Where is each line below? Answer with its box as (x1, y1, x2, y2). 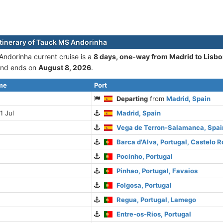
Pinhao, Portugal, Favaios (116, 167, 198, 175)
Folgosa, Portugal (116, 181, 172, 189)
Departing (116, 95, 148, 103)
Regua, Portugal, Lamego (116, 196, 197, 204)
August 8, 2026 (38, 63, 91, 72)
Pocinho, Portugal (116, 152, 173, 160)
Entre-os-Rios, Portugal (116, 210, 192, 218)
